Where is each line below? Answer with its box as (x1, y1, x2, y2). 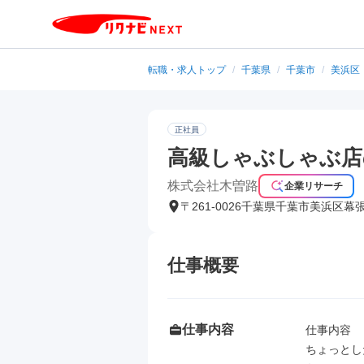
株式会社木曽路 (167, 179, 258, 193)
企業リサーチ (284, 180, 343, 192)
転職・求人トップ (148, 64, 226, 76)
